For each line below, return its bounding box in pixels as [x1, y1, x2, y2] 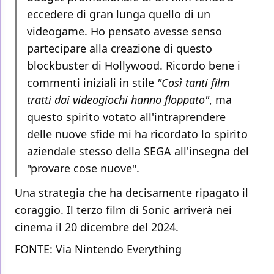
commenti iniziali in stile [27, 75, 157, 91]
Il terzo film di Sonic [67, 202, 170, 218]
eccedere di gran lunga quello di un [27, 7, 210, 22]
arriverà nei [170, 202, 232, 218]
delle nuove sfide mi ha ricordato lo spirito [27, 127, 248, 142]
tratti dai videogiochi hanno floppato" [27, 92, 209, 108]
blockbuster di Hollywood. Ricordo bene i [27, 58, 240, 73]
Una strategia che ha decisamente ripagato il [15, 185, 248, 201]
